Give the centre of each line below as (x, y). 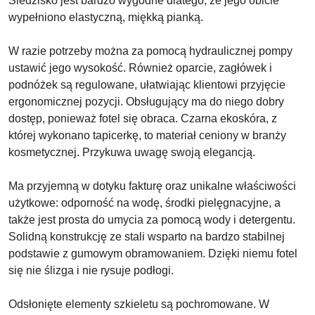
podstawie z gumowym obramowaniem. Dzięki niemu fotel (153, 253)
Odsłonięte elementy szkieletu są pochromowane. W (139, 304)
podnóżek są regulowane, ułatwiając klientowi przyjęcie (147, 85)
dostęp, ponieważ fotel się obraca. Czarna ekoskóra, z (143, 118)
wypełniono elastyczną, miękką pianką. (106, 17)
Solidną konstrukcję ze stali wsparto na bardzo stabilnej (147, 237)
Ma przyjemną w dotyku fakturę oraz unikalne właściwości (152, 186)
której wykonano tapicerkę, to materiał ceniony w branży (147, 135)
